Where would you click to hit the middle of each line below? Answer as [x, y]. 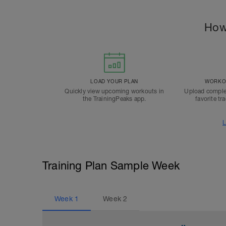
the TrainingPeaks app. [114, 99]
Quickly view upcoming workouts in [114, 91]
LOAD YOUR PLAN [114, 81]
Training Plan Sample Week [111, 165]
